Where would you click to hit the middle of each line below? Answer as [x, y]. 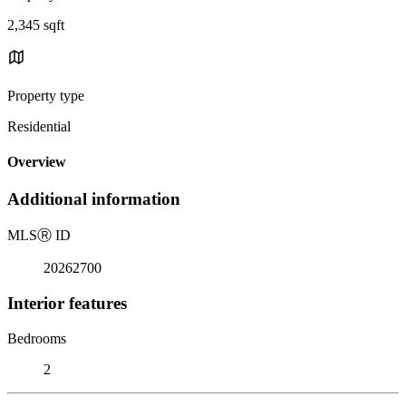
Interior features [67, 303]
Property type [46, 95]
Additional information [94, 199]
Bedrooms [37, 338]
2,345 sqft [36, 24]
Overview [37, 162]
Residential [39, 126]
